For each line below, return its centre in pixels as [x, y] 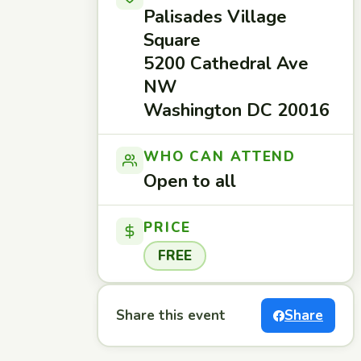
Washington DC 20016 [237, 110]
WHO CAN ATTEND [220, 157]
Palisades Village [215, 17]
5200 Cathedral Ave [226, 64]
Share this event [171, 315]
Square [172, 40]
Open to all [190, 181]
